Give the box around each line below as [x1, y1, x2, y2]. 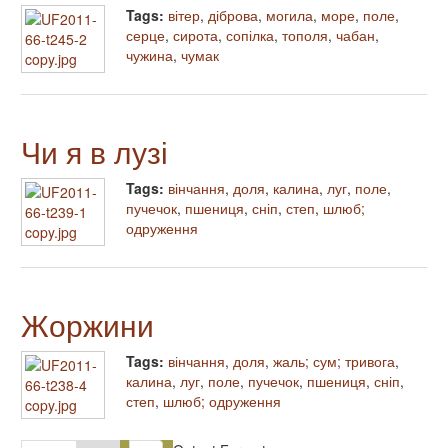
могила [266, 4, 313, 25]
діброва [208, 4, 258, 25]
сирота [173, 24, 218, 45]
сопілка [226, 24, 274, 45]
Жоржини [21, 302, 154, 346]
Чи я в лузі [21, 129, 168, 173]
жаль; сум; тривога [273, 350, 395, 371]
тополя [282, 24, 328, 45]
